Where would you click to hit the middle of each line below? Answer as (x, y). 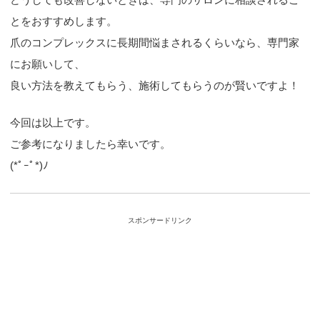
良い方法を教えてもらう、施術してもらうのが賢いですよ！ (155, 85)
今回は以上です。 (53, 123)
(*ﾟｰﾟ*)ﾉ (30, 166)
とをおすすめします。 (64, 21)
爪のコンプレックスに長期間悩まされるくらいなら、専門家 (155, 42)
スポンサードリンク (160, 221)
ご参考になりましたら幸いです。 (91, 144)
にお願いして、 (48, 64)
